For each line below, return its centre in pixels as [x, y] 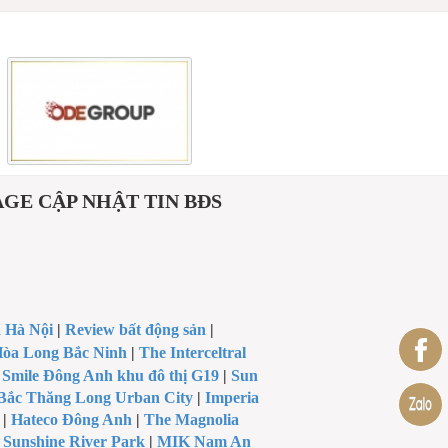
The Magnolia [191, 419]
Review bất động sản [135, 329]
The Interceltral [192, 352]
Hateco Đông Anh [71, 419]
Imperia [231, 397]
